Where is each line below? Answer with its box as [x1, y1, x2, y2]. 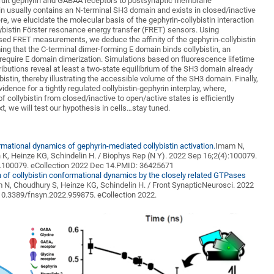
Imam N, [215, 141, 245, 150]
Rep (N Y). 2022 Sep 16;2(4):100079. [130, 151, 257, 160]
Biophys [103, 151, 131, 160]
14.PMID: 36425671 [104, 161, 176, 170]
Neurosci [202, 180, 234, 190]
